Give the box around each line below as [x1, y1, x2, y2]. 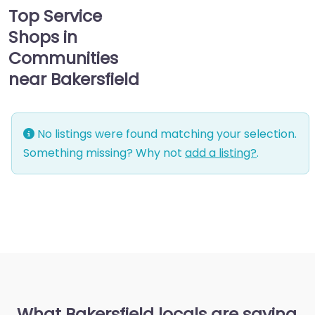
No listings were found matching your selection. [34, 126, 297, 143]
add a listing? [185, 145, 257, 162]
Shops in [8, 25, 77, 49]
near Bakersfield [8, 67, 139, 91]
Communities [8, 46, 118, 70]
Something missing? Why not [23, 145, 185, 162]
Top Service [8, 4, 102, 28]
